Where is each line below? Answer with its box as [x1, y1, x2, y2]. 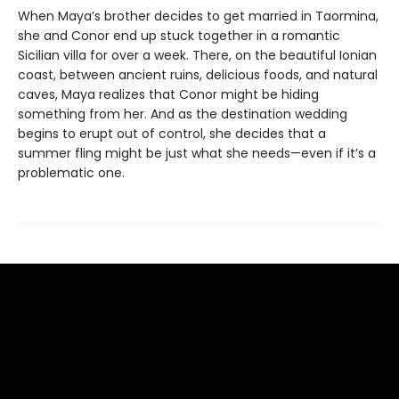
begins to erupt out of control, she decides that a [18, 124, 326, 142]
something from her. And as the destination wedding [18, 104, 347, 123]
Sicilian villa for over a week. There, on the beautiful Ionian [18, 45, 377, 64]
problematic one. [18, 163, 125, 182]
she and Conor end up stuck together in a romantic [18, 26, 340, 45]
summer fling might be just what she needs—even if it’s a [18, 143, 376, 162]
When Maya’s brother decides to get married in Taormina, [18, 6, 379, 25]
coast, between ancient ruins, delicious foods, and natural [18, 65, 378, 84]
